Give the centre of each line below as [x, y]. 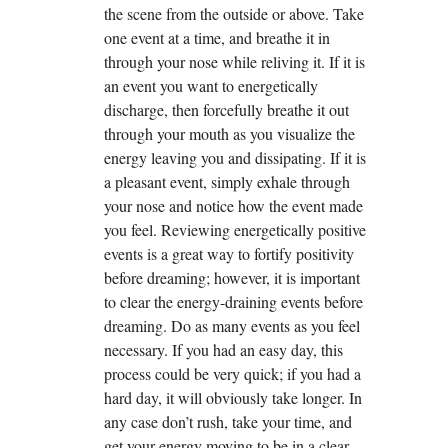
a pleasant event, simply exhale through [227, 182]
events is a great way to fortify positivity [229, 254]
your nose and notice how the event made [233, 206]
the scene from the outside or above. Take [234, 14]
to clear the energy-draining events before [233, 302]
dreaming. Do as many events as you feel [232, 326]
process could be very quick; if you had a [232, 374]
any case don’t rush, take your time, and [228, 422]
